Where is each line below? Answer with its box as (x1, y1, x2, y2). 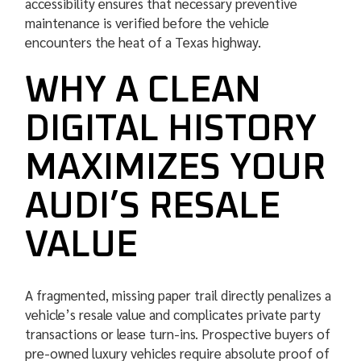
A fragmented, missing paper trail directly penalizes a (25, 286, 332, 305)
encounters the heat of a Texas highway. (25, 33, 262, 52)
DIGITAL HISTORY (25, 111, 317, 148)
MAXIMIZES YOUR (25, 150, 326, 187)
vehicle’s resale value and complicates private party (25, 305, 322, 324)
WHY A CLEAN (25, 73, 262, 110)
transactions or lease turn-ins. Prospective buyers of (25, 325, 331, 343)
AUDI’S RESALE (25, 189, 281, 226)
